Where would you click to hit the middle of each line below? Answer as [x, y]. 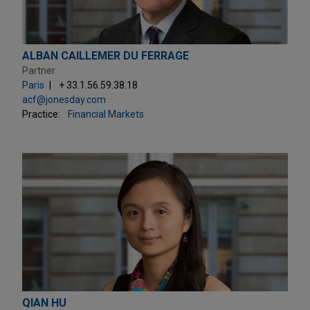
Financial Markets [106, 114]
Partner [39, 70]
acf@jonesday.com [64, 99]
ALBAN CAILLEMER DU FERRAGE [106, 55]
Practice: [41, 114]
